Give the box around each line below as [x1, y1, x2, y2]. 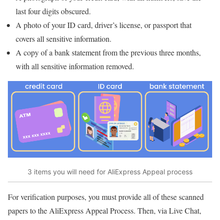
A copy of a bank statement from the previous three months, [16, 47, 201, 58]
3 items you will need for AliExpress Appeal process [27, 167, 192, 176]
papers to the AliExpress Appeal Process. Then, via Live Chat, [8, 205, 201, 216]
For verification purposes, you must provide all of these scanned [8, 192, 204, 202]
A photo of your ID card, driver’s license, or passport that [16, 20, 192, 30]
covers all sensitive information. [16, 33, 111, 44]
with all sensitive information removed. [16, 61, 134, 72]
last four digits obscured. [16, 6, 91, 17]
